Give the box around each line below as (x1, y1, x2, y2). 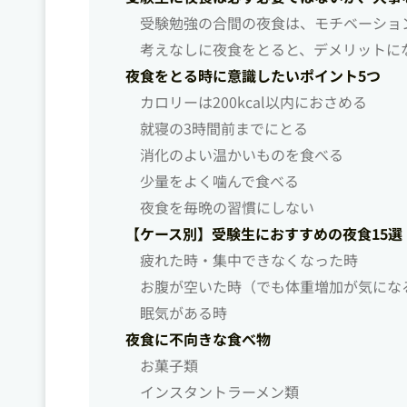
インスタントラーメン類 (140, 381, 300, 403)
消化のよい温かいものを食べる (140, 144, 344, 166)
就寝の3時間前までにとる (140, 117, 309, 140)
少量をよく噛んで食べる (140, 170, 300, 193)
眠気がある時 (140, 302, 228, 324)
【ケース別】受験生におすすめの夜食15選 (125, 223, 403, 245)
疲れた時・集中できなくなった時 (140, 249, 359, 272)
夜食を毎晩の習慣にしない (140, 196, 315, 219)
